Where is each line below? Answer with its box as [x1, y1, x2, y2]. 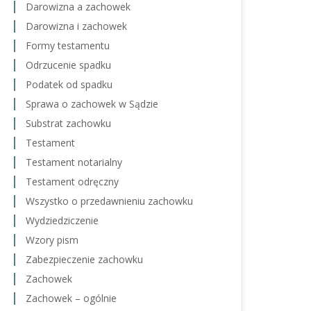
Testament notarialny [26, 155, 122, 169]
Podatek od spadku [26, 78, 112, 91]
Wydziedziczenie [26, 214, 99, 227]
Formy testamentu [26, 39, 110, 52]
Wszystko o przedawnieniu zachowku [26, 194, 193, 208]
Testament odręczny [26, 175, 119, 188]
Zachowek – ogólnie [26, 292, 117, 305]
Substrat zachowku [26, 117, 111, 130]
